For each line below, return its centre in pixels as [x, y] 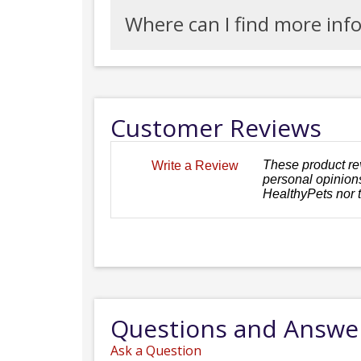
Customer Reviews [216, 128]
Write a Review [195, 165]
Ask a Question [156, 351]
